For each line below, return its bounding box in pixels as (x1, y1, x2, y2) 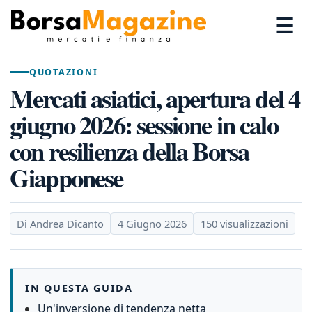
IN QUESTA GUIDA (25, 281, 133, 295)
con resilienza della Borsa (10, 132, 249, 170)
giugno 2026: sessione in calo (10, 106, 278, 143)
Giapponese (10, 159, 123, 196)
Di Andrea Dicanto (17, 217, 104, 231)
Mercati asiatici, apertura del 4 (10, 79, 300, 117)
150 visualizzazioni (201, 217, 288, 231)
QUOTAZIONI (29, 66, 98, 78)
